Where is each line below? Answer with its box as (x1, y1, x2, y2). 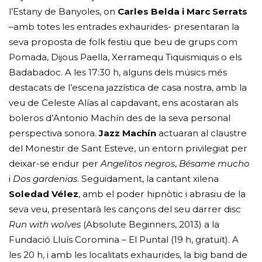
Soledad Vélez (9, 188, 79, 199)
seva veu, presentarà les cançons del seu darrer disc (9, 203, 242, 215)
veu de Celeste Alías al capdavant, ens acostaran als (9, 96, 239, 108)
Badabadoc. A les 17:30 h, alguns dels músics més (9, 66, 227, 78)
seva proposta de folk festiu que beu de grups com (9, 36, 238, 47)
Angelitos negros (101, 157, 175, 169)
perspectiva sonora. (9, 127, 99, 139)
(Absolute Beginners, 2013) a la (81, 218, 220, 230)
